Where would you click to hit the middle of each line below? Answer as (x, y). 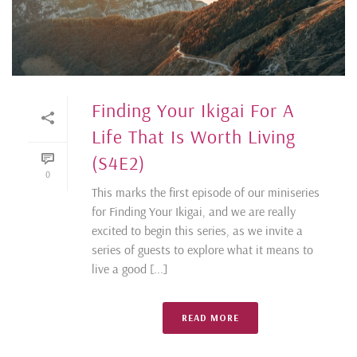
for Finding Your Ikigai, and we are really (194, 211)
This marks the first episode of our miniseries (206, 192)
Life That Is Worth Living (194, 136)
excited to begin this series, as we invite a (197, 230)
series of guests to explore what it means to (202, 249)
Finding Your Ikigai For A (193, 110)
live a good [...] (129, 268)
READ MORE (210, 317)
